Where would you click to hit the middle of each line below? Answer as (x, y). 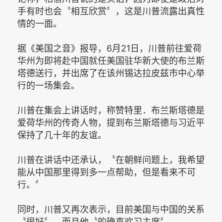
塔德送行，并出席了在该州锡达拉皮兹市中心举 (111, 73)
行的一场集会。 (49, 85)
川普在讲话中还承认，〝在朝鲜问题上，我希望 (111, 160)
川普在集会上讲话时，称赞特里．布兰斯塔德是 (111, 110)
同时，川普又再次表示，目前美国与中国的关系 (111, 209)
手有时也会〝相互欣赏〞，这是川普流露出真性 (111, 11)
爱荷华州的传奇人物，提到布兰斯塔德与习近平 (111, 122)
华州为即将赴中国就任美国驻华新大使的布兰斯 (111, 60)
